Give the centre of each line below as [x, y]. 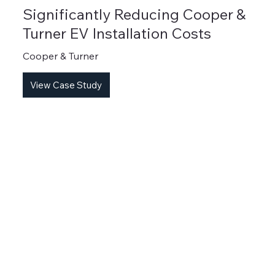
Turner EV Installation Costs [117, 33]
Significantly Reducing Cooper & [134, 14]
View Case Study [66, 85]
